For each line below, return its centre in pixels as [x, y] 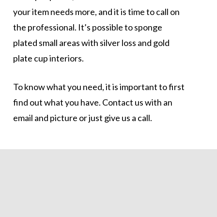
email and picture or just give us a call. [82, 117]
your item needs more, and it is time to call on [96, 11]
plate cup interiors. [48, 58]
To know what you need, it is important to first [99, 86]
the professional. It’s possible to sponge [87, 27]
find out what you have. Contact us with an [93, 102]
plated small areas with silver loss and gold [91, 42]
